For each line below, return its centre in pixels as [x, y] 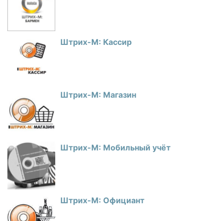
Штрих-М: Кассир [96, 42]
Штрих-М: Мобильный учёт [115, 147]
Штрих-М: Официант [102, 200]
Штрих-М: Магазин [98, 95]
